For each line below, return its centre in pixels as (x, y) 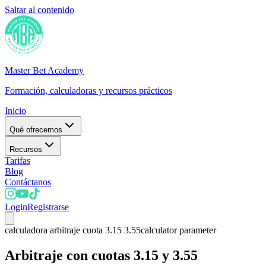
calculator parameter (178, 230)
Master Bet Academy (44, 70)
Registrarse (48, 207)
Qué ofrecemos (36, 130)
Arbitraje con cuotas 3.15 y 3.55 (101, 255)
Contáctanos (28, 182)
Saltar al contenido (39, 10)
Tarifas (18, 161)
